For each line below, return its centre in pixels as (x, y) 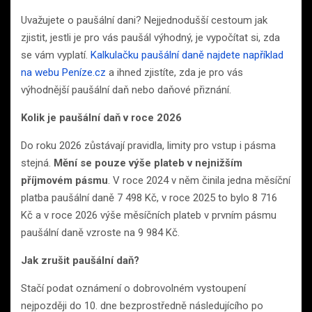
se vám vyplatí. (56, 55)
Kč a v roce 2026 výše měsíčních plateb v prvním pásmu (149, 215)
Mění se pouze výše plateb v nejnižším (148, 163)
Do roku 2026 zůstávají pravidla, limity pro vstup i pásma (148, 145)
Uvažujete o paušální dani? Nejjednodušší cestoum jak (144, 20)
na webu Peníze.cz (63, 72)
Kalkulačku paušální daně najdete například (187, 55)
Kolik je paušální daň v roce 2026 (101, 117)
